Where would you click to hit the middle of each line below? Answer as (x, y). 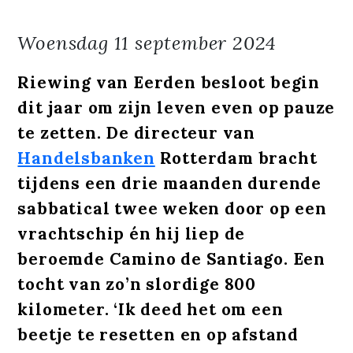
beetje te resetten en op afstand (158, 334)
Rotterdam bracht (236, 158)
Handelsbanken (86, 158)
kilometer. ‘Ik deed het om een (150, 309)
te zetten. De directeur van (137, 132)
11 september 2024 (195, 43)
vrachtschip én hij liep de (132, 233)
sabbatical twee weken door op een (172, 208)
